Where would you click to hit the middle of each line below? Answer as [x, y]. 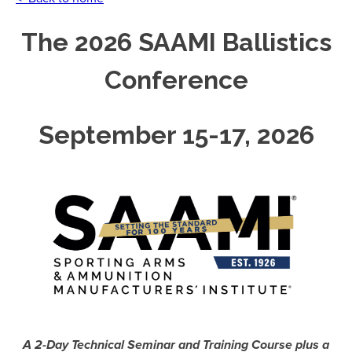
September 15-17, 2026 [176, 134]
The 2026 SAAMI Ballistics [176, 42]
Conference [176, 80]
